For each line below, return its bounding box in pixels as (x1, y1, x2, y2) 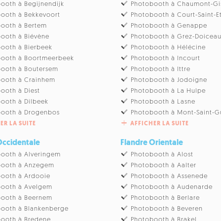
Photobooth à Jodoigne (131, 76, 208, 83)
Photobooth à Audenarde (131, 184, 213, 190)
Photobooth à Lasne (131, 98, 196, 105)
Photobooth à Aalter (131, 162, 197, 169)
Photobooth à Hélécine (131, 44, 206, 51)
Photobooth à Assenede (131, 173, 208, 180)
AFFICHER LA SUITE (130, 120, 189, 127)
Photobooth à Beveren (131, 205, 203, 212)
